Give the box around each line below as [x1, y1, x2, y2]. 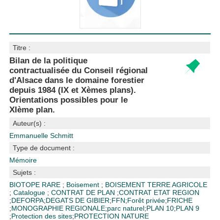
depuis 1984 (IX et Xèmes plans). [9, 85, 137, 95]
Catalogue [13, 189, 48, 196]
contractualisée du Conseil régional [9, 66, 148, 75]
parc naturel [107, 204, 145, 212]
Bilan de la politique [9, 56, 88, 65]
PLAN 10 [146, 204, 174, 212]
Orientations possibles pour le [9, 95, 128, 105]
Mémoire [9, 156, 37, 164]
